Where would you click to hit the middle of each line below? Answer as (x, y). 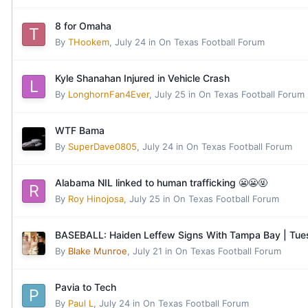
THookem (89, 42)
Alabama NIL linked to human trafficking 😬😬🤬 (161, 183)
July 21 (147, 251)
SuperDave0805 (102, 147)
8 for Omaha (83, 26)
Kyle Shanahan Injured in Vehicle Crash (142, 78)
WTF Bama (80, 131)
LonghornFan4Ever (109, 95)
